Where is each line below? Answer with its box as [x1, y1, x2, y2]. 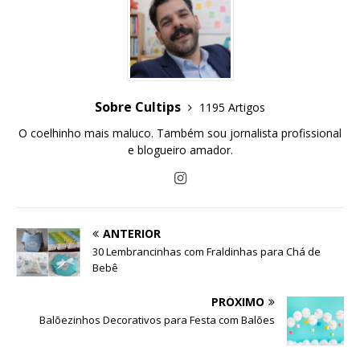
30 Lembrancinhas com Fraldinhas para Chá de [92, 244, 321, 260]
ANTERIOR [103, 226, 161, 242]
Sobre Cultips [95, 98, 184, 117]
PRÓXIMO [211, 294, 264, 310]
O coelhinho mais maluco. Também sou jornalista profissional [18, 125, 342, 141]
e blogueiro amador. [127, 142, 233, 158]
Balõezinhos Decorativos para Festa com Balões [39, 313, 275, 328]
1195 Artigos [199, 100, 265, 116]
